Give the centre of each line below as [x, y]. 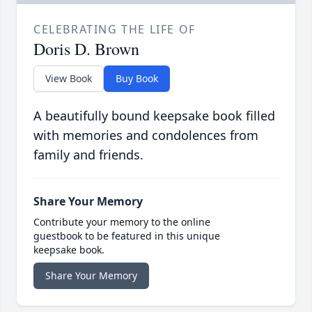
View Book [69, 79]
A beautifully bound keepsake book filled [154, 116]
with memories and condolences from [146, 135]
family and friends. [88, 155]
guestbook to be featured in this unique [127, 236]
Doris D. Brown [86, 49]
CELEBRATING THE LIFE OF [115, 30]
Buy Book [137, 79]
